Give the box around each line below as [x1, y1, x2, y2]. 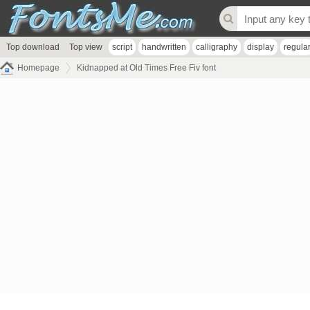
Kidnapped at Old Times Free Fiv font [77, 63, 216, 73]
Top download [6, 42, 60, 52]
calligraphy [196, 42, 237, 52]
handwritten [142, 42, 186, 52]
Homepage [17, 63, 60, 73]
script [112, 42, 132, 52]
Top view [69, 42, 102, 52]
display [247, 42, 274, 52]
